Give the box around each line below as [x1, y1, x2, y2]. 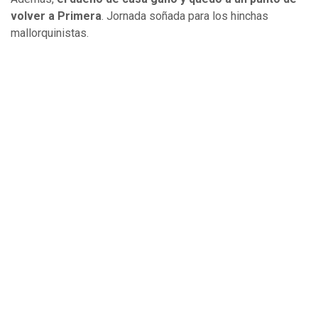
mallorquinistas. [11, 26, 89, 40]
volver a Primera [11, 9, 102, 23]
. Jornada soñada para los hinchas [102, 9, 268, 23]
